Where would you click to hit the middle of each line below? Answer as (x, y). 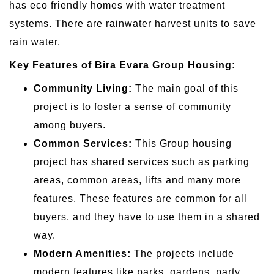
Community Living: (83, 88)
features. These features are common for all (140, 198)
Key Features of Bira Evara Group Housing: (122, 65)
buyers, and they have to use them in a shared (147, 217)
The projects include (183, 253)
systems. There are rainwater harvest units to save (133, 23)
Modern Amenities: (82, 253)
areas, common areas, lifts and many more (137, 180)
